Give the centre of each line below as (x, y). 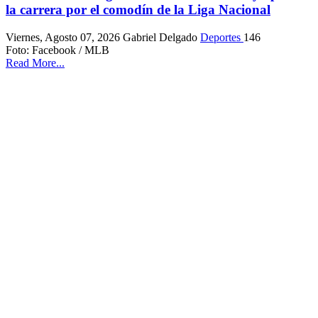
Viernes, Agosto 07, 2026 (64, 38)
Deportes (222, 38)
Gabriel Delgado (161, 38)
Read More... (35, 63)
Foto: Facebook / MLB (57, 50)
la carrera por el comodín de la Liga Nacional (138, 10)
